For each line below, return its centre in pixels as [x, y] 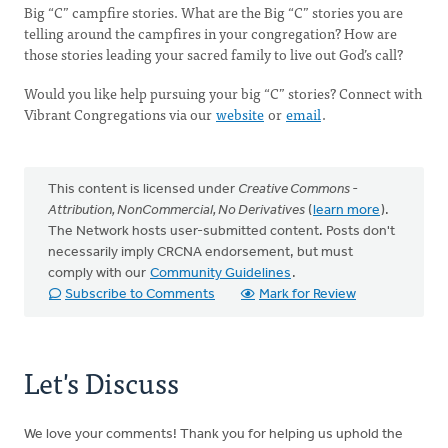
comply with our [98, 273]
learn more [346, 210]
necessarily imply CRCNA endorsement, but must [200, 252]
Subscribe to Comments [140, 294]
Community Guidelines [220, 273]
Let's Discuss [101, 382]
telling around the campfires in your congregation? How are [210, 33]
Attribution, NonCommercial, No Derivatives [176, 210]
